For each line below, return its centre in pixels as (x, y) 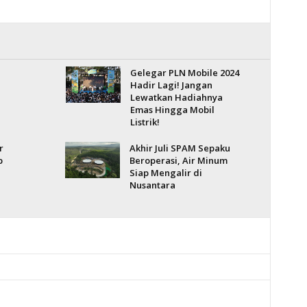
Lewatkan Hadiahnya (176, 97)
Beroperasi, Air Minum (178, 160)
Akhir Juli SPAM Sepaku (180, 148)
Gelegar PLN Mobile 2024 (184, 73)
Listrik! (145, 122)
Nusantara (152, 185)
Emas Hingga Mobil (172, 110)
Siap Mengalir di (165, 173)
